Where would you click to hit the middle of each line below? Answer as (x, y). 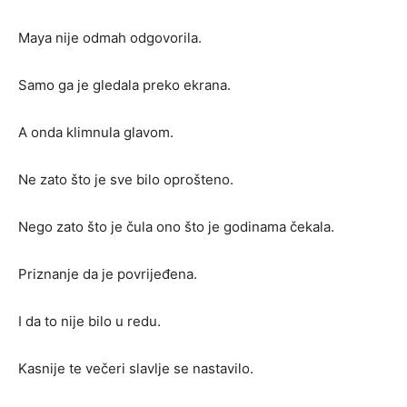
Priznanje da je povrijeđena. (108, 274)
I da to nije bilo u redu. (89, 322)
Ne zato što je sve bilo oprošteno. (126, 180)
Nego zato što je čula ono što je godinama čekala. (176, 227)
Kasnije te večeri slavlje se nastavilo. (136, 369)
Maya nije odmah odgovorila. (110, 38)
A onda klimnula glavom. (96, 133)
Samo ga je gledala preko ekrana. (124, 85)
